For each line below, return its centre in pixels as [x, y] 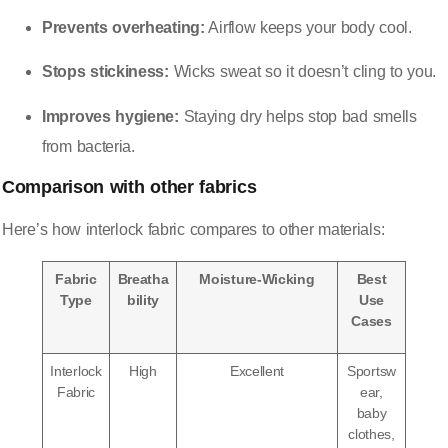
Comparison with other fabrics [129, 186]
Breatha [143, 278]
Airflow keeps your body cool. [308, 27]
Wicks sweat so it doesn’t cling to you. [302, 72]
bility [143, 299]
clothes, [371, 433]
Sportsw [371, 370]
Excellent [257, 370]
